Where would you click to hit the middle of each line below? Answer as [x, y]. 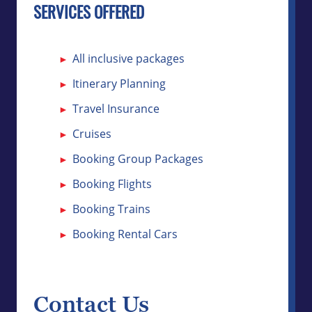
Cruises [92, 133]
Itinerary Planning [119, 83]
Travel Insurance [116, 108]
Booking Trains [111, 209]
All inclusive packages [128, 58]
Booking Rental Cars [125, 234]
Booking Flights [112, 184]
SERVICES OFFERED [89, 15]
